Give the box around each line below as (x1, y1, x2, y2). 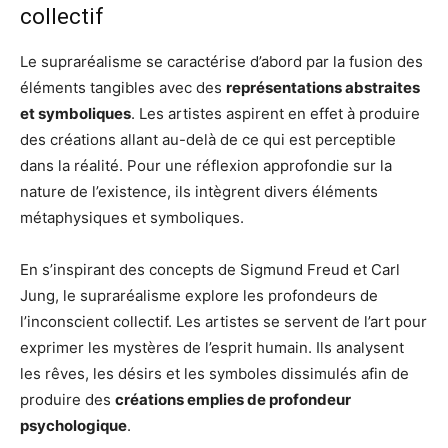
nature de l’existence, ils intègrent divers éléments (20, 181, 378, 201)
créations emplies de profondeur (115, 389, 351, 409)
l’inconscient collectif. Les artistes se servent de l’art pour (20, 311, 427, 331)
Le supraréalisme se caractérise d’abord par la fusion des (20, 51, 423, 71)
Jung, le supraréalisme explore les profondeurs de (20, 285, 378, 305)
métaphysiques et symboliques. (20, 207, 244, 227)
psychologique (20, 415, 127, 435)
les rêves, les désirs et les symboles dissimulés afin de (20, 363, 409, 383)
